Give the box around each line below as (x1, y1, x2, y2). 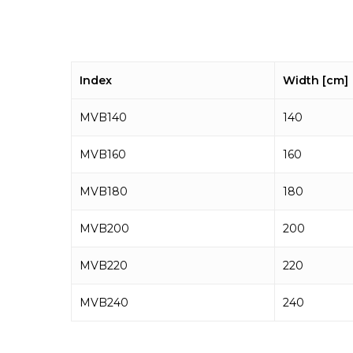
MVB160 (80, 147, 126, 162)
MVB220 (80, 258, 128, 273)
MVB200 (80, 221, 129, 236)
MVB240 (80, 295, 128, 310)
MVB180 (80, 184, 128, 199)
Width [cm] (283, 73, 348, 88)
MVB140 (80, 110, 127, 125)
